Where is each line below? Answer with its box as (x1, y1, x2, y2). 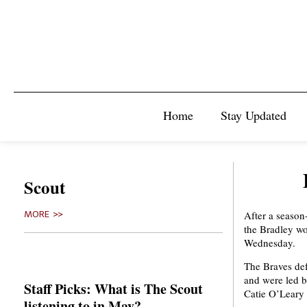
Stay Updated (221, 107, 286, 123)
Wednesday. (244, 236, 295, 249)
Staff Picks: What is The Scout (24, 279, 203, 299)
